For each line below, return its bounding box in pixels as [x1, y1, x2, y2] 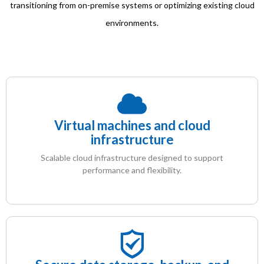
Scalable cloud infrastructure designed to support [41, 152, 223, 163]
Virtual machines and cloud [54, 117, 210, 133]
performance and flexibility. [82, 164, 181, 175]
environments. [105, 17, 159, 28]
